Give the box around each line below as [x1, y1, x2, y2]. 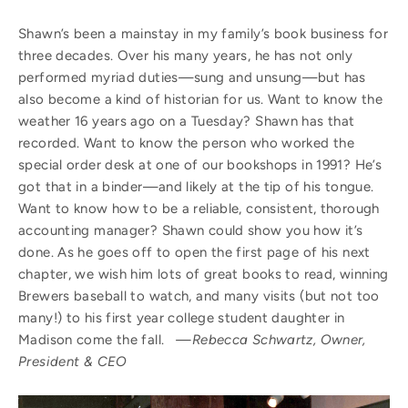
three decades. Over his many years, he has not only [18, 46, 353, 64]
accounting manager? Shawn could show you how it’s [18, 221, 363, 239]
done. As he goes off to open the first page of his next [18, 243, 371, 260]
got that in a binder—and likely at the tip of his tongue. [18, 178, 374, 195]
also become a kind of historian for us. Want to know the [18, 90, 382, 107]
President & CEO [18, 352, 127, 370]
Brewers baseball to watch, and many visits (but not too [18, 287, 380, 304]
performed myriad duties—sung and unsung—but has [18, 68, 366, 86]
